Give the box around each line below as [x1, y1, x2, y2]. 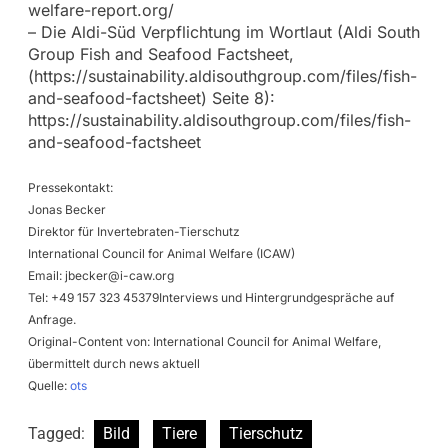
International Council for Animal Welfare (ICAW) [27, 245, 295, 261]
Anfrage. [27, 311, 76, 327]
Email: [27, 267, 65, 283]
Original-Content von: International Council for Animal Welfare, [27, 333, 381, 349]
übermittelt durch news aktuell [27, 355, 200, 371]
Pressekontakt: [27, 179, 113, 195]
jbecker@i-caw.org [64, 267, 174, 283]
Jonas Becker [27, 201, 106, 217]
